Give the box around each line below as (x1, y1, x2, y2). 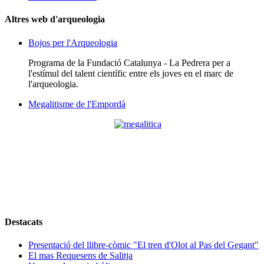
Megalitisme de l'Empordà (28, 98, 126, 109)
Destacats (5, 216, 42, 227)
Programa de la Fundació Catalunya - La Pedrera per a (28, 57, 230, 68)
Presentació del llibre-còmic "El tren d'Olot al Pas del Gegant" (28, 240, 259, 250)
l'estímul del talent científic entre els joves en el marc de (28, 68, 233, 78)
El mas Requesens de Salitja (28, 250, 133, 261)
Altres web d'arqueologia (5, 14, 105, 25)
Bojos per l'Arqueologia (28, 37, 117, 48)
